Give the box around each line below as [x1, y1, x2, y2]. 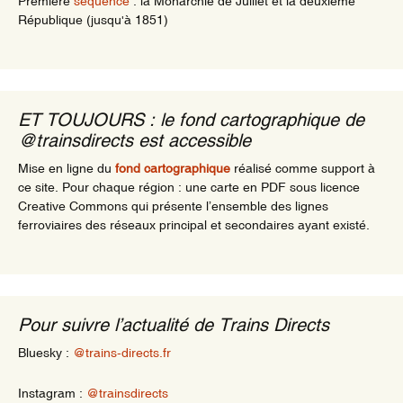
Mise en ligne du [18, 161, 115, 176]
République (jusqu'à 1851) [18, 13, 168, 28]
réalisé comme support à [230, 161, 375, 176]
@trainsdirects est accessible [18, 130, 251, 151]
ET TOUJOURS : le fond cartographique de [18, 109, 364, 130]
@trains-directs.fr [73, 345, 171, 361]
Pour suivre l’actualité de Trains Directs [18, 314, 329, 336]
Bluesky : [18, 345, 73, 361]
